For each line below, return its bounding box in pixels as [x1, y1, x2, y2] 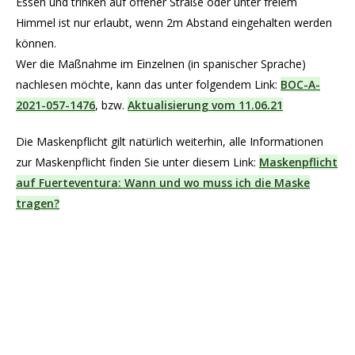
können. [16, 36, 56, 52]
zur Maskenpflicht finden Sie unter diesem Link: [16, 155, 259, 170]
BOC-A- [281, 77, 320, 93]
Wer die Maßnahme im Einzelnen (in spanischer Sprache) [16, 56, 306, 72]
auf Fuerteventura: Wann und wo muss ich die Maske [16, 175, 310, 191]
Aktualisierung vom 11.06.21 [128, 97, 283, 113]
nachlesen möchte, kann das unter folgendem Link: [16, 77, 281, 93]
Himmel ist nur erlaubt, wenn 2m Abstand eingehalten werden [16, 15, 332, 31]
